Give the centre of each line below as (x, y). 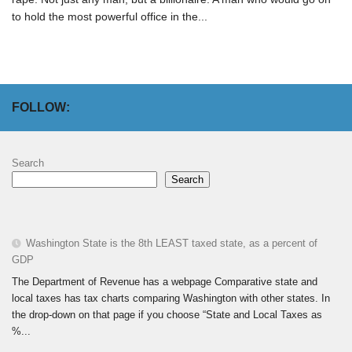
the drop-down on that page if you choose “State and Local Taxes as (167, 314)
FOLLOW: (41, 108)
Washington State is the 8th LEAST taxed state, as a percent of (172, 244)
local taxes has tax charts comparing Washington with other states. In (171, 298)
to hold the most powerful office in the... (110, 17)
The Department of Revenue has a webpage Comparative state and (165, 281)
